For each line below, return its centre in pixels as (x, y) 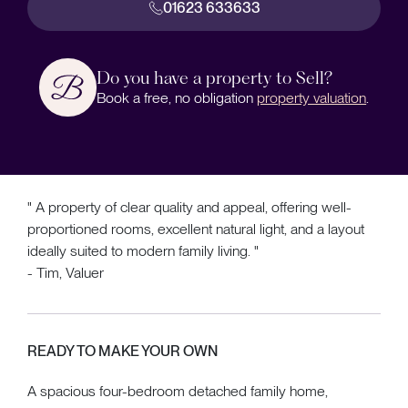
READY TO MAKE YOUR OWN (122, 351)
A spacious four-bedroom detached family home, (178, 391)
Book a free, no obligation (177, 97)
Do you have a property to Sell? (215, 77)
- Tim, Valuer (66, 272)
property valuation (312, 97)
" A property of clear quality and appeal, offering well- (189, 207)
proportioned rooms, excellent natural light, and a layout (196, 229)
